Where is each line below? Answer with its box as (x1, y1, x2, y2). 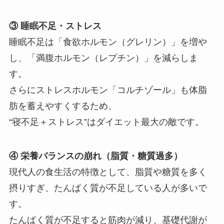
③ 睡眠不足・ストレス (8, 20, 101, 31)
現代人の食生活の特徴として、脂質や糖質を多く (8, 166, 207, 177)
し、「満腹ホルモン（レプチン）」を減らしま (8, 52, 198, 63)
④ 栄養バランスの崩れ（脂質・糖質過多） (8, 150, 182, 161)
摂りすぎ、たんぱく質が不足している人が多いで (8, 182, 207, 193)
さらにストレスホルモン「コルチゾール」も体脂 (8, 84, 207, 95)
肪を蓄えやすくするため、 (8, 100, 117, 111)
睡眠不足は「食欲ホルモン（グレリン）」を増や (8, 36, 207, 47)
